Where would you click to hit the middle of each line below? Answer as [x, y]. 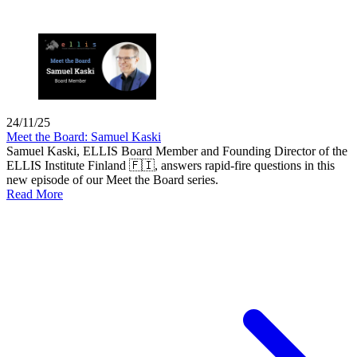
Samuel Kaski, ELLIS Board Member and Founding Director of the [177, 151]
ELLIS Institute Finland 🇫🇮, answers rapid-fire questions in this [171, 165]
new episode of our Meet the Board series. [112, 179]
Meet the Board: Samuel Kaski [84, 136]
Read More [35, 194]
